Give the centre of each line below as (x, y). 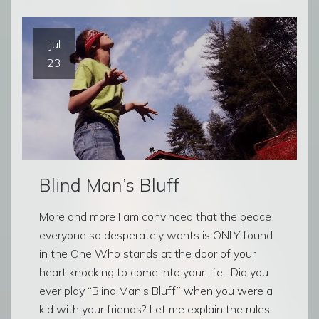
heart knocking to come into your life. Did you (154, 272)
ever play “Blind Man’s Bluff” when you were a (156, 290)
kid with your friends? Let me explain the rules (155, 309)
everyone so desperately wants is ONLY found (156, 235)
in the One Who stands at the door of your (147, 253)
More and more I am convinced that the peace (155, 216)
